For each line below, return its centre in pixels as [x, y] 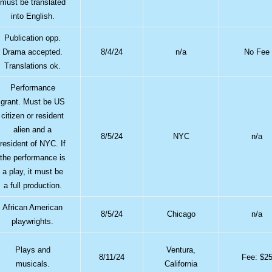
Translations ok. [33, 66]
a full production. [32, 185]
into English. [32, 16]
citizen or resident [33, 115]
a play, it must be [32, 171]
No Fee [257, 52]
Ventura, [181, 250]
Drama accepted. [33, 52]
